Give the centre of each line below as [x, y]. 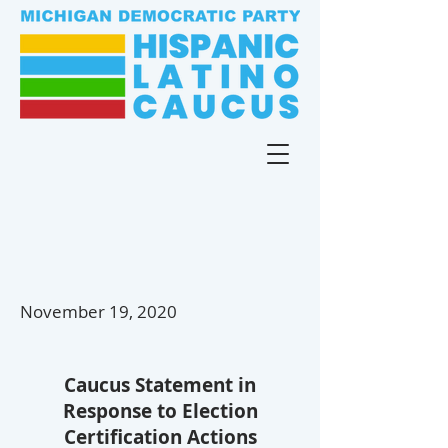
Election [219, 411]
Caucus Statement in [160, 385]
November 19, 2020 [98, 311]
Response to [122, 411]
